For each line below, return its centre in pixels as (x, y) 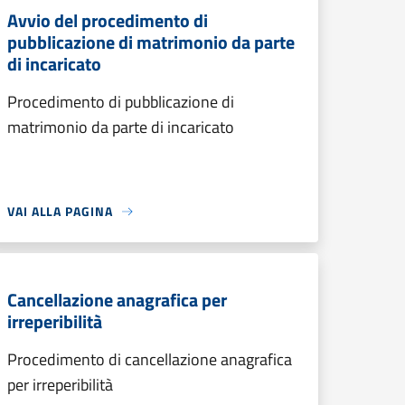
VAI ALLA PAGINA (60, 211)
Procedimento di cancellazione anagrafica (150, 359)
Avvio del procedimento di (108, 20)
